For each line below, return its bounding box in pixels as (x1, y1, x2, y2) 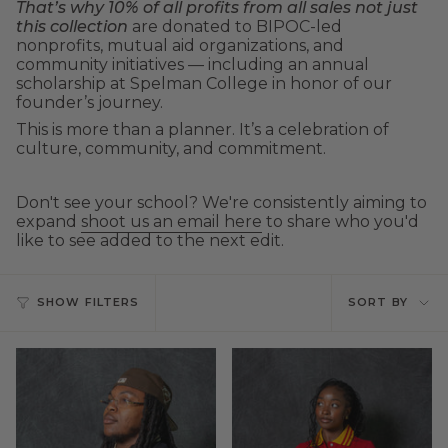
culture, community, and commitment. (16, 138, 326, 158)
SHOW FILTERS (37, 295, 140, 310)
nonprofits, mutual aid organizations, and (16, 35, 344, 55)
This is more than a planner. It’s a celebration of (16, 119, 389, 139)
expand (16, 211, 81, 231)
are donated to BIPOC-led (128, 16, 342, 36)
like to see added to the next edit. (16, 230, 284, 250)
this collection (16, 16, 128, 36)
